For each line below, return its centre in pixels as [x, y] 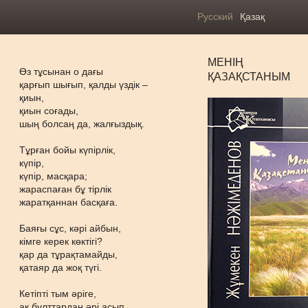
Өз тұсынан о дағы [62, 71]
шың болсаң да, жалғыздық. [82, 124]
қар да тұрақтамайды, [69, 254]
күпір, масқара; [54, 176]
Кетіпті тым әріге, [58, 294]
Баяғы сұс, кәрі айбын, [70, 228]
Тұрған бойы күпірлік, [68, 150]
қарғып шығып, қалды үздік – [84, 85]
